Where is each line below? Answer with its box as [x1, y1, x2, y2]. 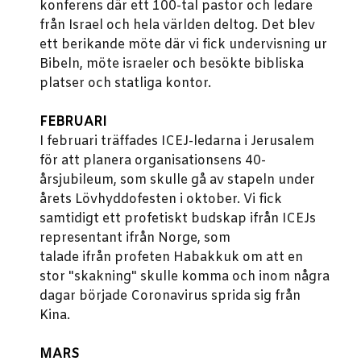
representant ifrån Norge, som [39, 230, 230, 247]
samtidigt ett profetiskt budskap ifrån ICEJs [39, 210, 316, 227]
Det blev [261, 17, 315, 34]
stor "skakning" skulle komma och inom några [39, 268, 330, 285]
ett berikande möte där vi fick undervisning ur [39, 36, 327, 53]
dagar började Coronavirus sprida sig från [39, 288, 301, 305]
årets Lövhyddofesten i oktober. [39, 191, 243, 208]
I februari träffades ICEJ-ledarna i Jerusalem [39, 133, 314, 150]
